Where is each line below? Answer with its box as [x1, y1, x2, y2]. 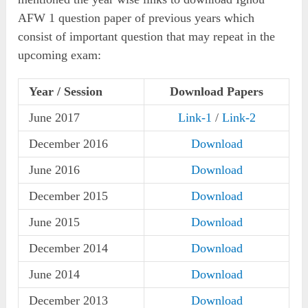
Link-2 [221, 111, 256, 125]
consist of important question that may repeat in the [18, 30, 276, 44]
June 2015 [29, 215, 80, 230]
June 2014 [29, 267, 80, 282]
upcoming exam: [18, 48, 102, 63]
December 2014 [29, 241, 109, 256]
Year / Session [29, 85, 103, 99]
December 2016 [29, 137, 109, 151]
